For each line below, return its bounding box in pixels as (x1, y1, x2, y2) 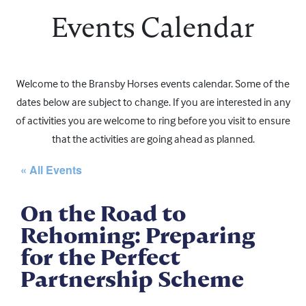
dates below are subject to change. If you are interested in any (16, 95, 290, 109)
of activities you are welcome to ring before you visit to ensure (16, 113, 290, 128)
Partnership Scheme (20, 265, 244, 294)
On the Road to (20, 199, 186, 228)
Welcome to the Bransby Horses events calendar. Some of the (16, 76, 290, 91)
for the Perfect (20, 243, 180, 272)
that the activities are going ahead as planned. (51, 132, 255, 146)
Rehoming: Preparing (20, 221, 255, 250)
